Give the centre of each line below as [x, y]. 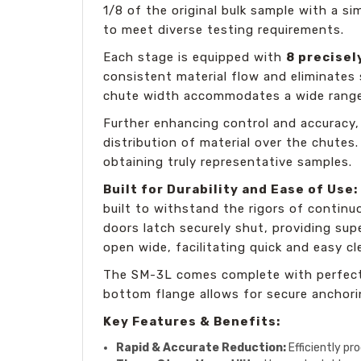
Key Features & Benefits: [192, 321]
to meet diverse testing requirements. [224, 29]
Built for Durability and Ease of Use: [230, 189]
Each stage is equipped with [195, 57]
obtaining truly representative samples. [228, 162]
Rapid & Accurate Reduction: [201, 347]
